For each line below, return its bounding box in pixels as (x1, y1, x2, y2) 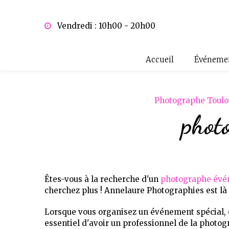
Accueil (145, 55, 174, 64)
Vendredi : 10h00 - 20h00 (55, 21, 155, 31)
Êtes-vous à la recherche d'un (44, 174, 161, 184)
